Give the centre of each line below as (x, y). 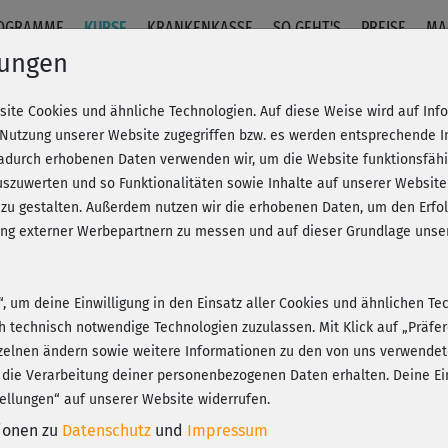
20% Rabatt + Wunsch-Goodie (282, 205)
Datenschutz (106, 430)
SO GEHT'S (307, 28)
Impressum (227, 430)
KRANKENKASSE (200, 28)
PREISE (384, 28)
